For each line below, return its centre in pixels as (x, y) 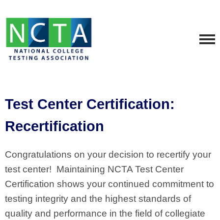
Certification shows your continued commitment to (110, 184)
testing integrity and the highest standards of (98, 199)
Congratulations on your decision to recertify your (108, 154)
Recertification (55, 126)
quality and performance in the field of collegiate (105, 213)
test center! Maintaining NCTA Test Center (94, 169)
